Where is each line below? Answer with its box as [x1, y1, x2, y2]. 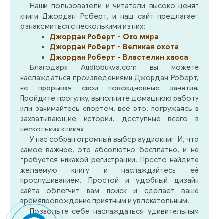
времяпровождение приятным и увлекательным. [20, 196, 189, 205]
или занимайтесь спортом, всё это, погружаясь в [20, 104, 199, 113]
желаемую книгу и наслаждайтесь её [20, 165, 199, 175]
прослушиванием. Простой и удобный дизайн [20, 175, 199, 185]
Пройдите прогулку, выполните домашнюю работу [20, 93, 199, 103]
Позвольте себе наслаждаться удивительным [29, 206, 199, 216]
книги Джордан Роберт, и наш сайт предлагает [20, 11, 199, 21]
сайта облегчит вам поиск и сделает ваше [20, 186, 199, 195]
